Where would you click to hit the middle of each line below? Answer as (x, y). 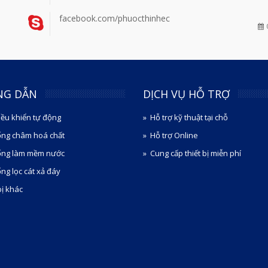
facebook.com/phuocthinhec (115, 18)
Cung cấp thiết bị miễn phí (196, 153)
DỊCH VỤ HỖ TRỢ (186, 94)
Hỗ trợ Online (174, 135)
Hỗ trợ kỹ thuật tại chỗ (189, 117)
